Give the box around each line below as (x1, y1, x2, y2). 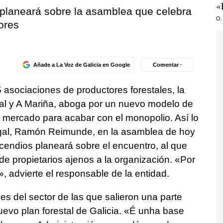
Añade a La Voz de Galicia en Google (33, 61, 130, 68)
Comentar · (153, 61, 182, 68)
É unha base (129, 205, 184, 216)
